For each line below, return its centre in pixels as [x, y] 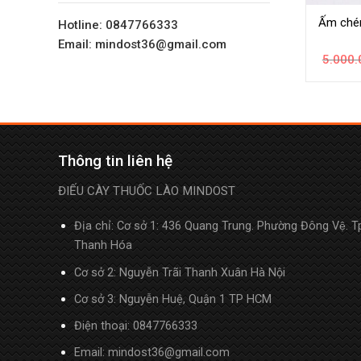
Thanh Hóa [103, 246]
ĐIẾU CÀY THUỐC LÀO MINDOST [147, 191]
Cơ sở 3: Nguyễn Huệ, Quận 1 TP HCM [172, 299]
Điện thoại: [103, 326]
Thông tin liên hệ [115, 161]
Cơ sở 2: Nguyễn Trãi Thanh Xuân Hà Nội [179, 272]
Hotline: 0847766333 [118, 25]
